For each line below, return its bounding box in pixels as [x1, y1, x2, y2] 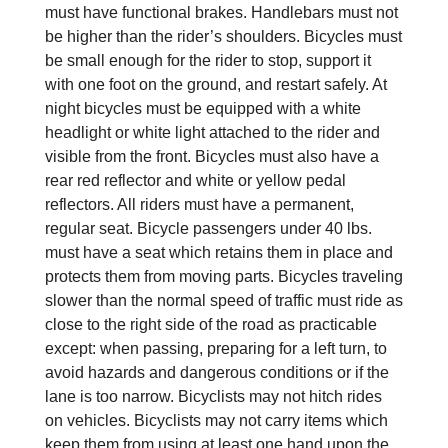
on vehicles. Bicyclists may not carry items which [44, 411, 388, 429]
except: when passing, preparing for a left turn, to [44, 339, 387, 357]
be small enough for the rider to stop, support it [44, 51, 371, 69]
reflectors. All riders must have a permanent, [44, 195, 354, 213]
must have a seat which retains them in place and [44, 243, 393, 261]
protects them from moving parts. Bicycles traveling [44, 267, 403, 285]
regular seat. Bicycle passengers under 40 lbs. [44, 219, 372, 237]
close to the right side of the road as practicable [44, 315, 377, 333]
